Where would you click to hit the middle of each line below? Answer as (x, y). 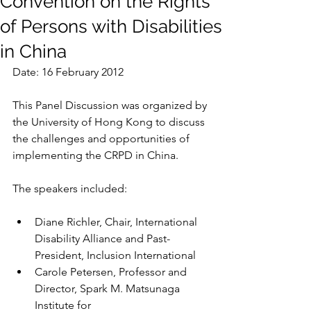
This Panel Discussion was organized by (111, 105)
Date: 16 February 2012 (68, 72)
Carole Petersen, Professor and (112, 272)
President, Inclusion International (115, 255)
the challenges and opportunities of (102, 138)
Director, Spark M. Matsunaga (109, 288)
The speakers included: (70, 188)
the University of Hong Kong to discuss (110, 122)
